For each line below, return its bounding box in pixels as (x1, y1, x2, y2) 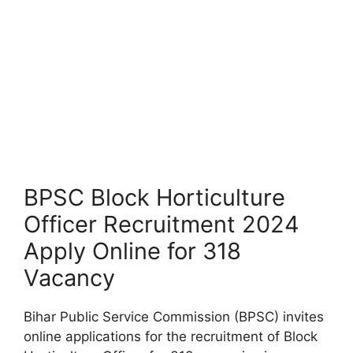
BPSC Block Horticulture (24, 183, 285, 211)
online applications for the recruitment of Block (24, 328, 318, 344)
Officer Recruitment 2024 (24, 210, 299, 238)
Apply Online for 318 (24, 236, 241, 265)
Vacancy (24, 263, 115, 292)
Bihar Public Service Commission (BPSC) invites (24, 308, 324, 325)
